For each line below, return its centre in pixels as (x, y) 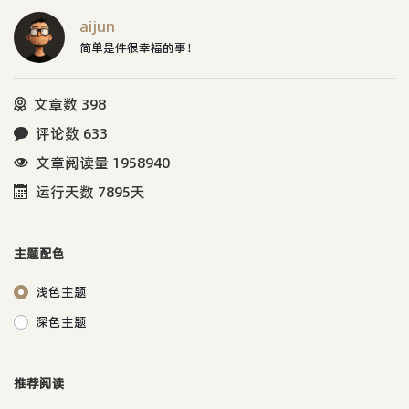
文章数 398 (70, 104)
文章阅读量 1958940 (103, 162)
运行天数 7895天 (90, 191)
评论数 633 (72, 133)
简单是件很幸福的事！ (139, 47)
